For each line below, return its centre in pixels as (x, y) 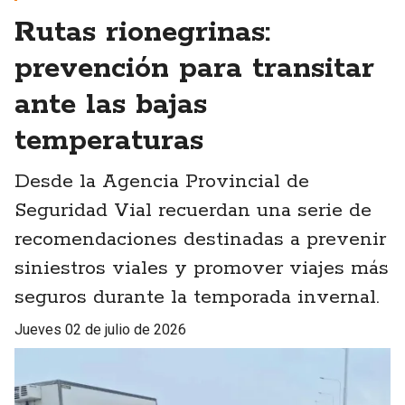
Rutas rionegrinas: (142, 33)
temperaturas (109, 142)
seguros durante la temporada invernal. (197, 298)
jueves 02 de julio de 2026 (104, 330)
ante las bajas (111, 106)
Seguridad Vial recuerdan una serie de (193, 211)
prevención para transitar (194, 70)
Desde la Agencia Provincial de (162, 182)
